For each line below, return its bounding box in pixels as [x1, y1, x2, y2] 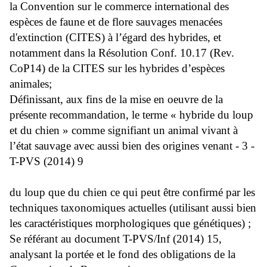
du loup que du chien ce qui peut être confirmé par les [10, 186, 255, 199]
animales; [10, 77, 52, 91]
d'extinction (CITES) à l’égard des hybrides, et [10, 31, 221, 44]
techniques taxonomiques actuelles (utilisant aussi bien [10, 201, 256, 215]
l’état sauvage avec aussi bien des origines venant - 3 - [10, 139, 254, 153]
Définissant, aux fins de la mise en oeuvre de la [10, 93, 223, 106]
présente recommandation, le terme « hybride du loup [10, 108, 253, 122]
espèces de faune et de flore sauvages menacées [10, 15, 222, 29]
